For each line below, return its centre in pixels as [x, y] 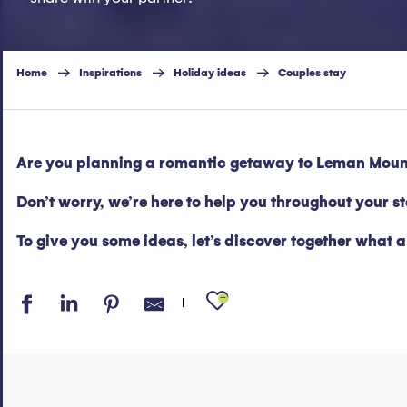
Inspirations [110, 73]
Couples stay [312, 73]
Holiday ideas [210, 73]
